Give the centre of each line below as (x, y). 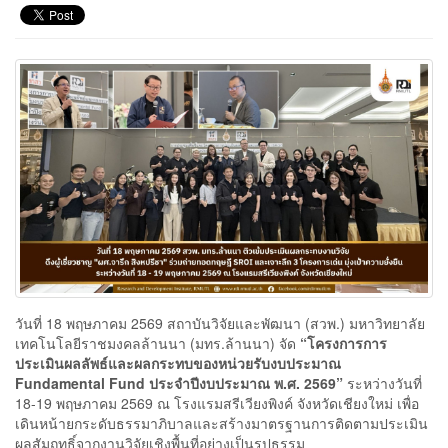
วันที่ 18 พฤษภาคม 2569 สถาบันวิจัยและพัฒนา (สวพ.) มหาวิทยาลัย (220, 323)
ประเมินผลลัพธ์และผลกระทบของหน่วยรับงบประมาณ (178, 363)
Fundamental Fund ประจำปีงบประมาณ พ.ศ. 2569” (179, 383)
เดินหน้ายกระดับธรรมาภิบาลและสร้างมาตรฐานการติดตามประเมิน (221, 423)
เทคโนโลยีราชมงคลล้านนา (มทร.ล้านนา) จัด (157, 343)
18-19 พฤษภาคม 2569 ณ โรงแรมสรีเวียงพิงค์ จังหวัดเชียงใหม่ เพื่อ (217, 403)
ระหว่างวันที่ (382, 383)
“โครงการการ (343, 343)
